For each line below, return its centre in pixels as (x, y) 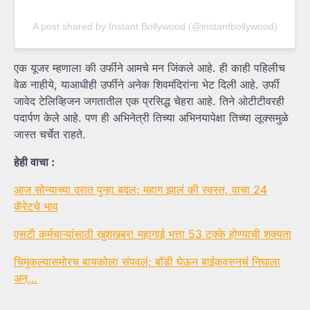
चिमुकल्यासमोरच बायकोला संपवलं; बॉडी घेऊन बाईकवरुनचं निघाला (147, 262)
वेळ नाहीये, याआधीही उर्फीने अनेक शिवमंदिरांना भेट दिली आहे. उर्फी (147, 85)
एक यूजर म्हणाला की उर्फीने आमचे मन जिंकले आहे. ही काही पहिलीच (149, 68)
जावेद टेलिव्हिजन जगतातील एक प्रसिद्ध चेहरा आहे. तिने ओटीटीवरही (149, 101)
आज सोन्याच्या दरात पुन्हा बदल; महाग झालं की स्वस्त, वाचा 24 (140, 190)
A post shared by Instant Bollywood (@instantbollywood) (155, 27)
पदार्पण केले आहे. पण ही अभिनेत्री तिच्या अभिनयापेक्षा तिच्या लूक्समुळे (151, 118)
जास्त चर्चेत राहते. (50, 135)
